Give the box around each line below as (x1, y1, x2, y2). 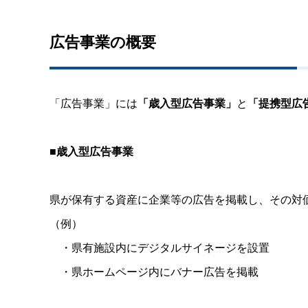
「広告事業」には (49, 94, 137, 111)
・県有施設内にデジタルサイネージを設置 (49, 239, 269, 255)
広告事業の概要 (49, 30, 156, 52)
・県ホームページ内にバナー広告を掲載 (49, 263, 258, 279)
